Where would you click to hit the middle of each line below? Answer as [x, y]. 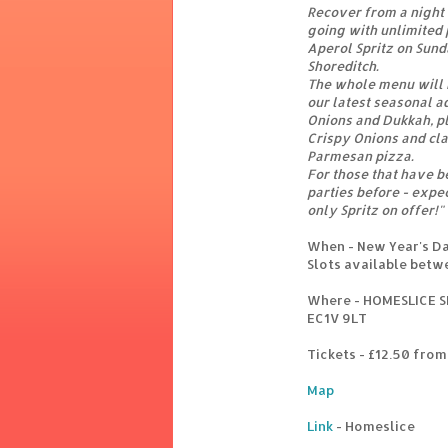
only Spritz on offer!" [375, 210]
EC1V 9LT [337, 318]
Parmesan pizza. [360, 156]
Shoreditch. [343, 66]
